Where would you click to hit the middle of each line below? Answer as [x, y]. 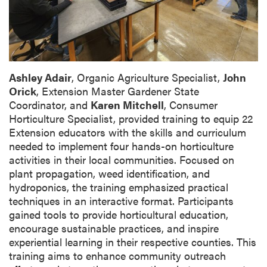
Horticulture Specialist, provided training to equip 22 [131, 118]
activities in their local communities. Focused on [122, 159]
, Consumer [191, 104]
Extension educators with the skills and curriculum [128, 132]
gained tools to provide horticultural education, [119, 214]
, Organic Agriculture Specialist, [147, 77]
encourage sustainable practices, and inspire [114, 228]
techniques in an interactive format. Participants [121, 200]
